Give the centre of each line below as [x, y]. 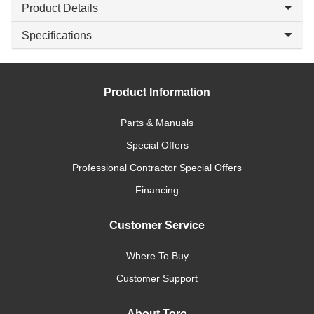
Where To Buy [157, 256]
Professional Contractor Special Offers [157, 168]
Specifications [57, 35]
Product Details [60, 8]
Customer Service [157, 225]
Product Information [157, 92]
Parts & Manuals [157, 123]
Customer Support [157, 278]
